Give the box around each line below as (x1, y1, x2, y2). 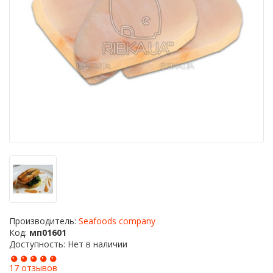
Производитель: (9, 215, 79, 227)
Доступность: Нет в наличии (9, 238, 127, 250)
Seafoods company (79, 215, 155, 227)
